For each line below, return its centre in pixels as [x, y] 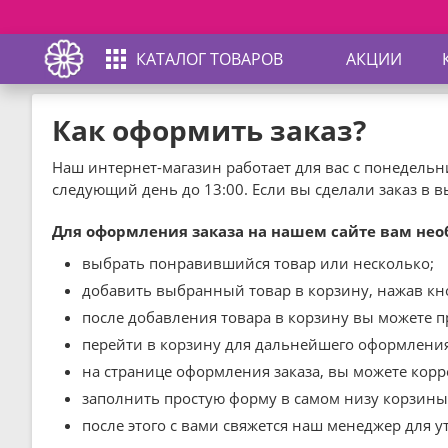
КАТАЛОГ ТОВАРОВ [209, 59]
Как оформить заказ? [209, 130]
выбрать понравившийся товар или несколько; [258, 263]
